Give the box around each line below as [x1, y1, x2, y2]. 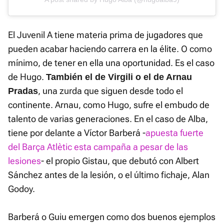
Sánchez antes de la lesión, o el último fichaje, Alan [8, 169, 209, 180]
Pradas [8, 86, 38, 96]
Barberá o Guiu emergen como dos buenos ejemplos [8, 211, 215, 222]
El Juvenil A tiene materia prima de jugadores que [8, 29, 203, 40]
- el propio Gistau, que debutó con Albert [41, 155, 199, 166]
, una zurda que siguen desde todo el [38, 85, 183, 96]
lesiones [8, 155, 41, 166]
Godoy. [8, 183, 35, 194]
